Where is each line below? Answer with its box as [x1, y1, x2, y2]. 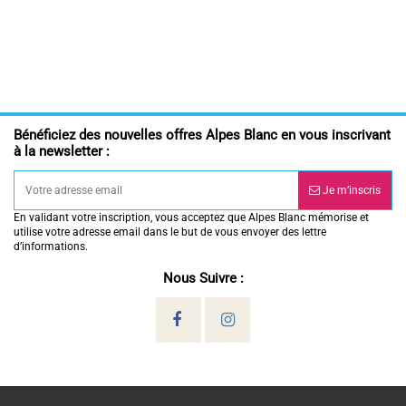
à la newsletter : [14, 143, 110, 160]
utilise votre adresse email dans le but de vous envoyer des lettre [14, 226, 326, 239]
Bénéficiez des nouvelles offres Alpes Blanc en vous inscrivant [14, 127, 391, 144]
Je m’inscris [320, 184, 381, 198]
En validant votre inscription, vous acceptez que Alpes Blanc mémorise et [14, 211, 369, 225]
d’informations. [14, 240, 88, 254]
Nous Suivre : [162, 270, 244, 287]
